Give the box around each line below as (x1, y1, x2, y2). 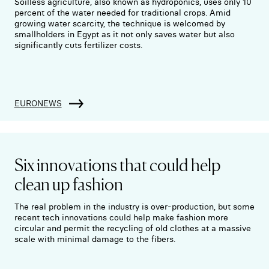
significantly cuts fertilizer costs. (14, 39, 142, 50)
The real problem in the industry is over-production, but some (14, 201, 255, 212)
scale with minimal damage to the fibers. (14, 233, 175, 244)
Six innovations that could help (14, 151, 221, 176)
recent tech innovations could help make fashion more (14, 211, 228, 223)
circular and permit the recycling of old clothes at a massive (14, 222, 251, 234)
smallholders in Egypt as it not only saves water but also (14, 28, 235, 40)
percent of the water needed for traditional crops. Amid (14, 7, 231, 18)
